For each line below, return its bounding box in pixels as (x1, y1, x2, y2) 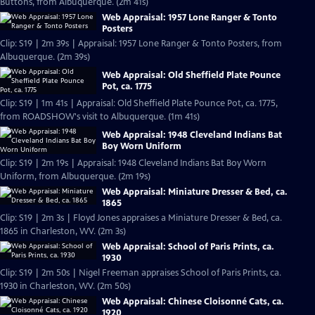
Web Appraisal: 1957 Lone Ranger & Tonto (102, 12, 277, 23)
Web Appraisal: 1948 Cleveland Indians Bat (102, 129, 282, 141)
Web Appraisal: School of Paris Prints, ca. (102, 241, 274, 252)
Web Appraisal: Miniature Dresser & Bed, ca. (102, 186, 288, 198)
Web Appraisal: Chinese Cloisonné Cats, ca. (102, 296, 284, 307)
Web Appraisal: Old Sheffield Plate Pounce (102, 69, 281, 81)
